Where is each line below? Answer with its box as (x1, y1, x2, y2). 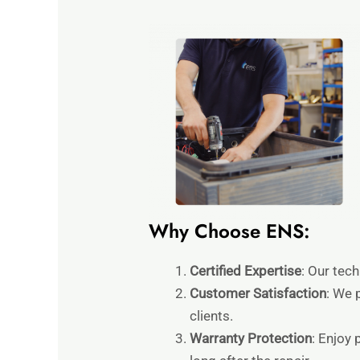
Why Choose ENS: (149, 217, 311, 246)
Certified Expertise (190, 263, 302, 280)
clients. (190, 308, 234, 325)
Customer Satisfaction (190, 285, 327, 302)
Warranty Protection (190, 330, 313, 347)
